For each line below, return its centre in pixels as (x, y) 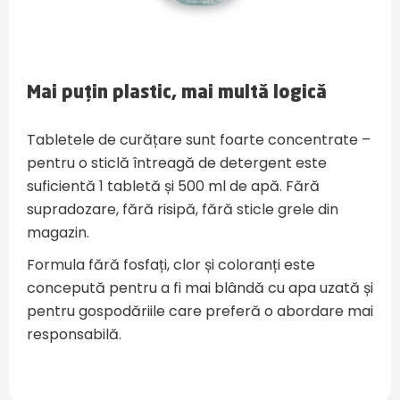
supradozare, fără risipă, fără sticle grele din (183, 210)
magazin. (58, 233)
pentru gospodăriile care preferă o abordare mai (200, 312)
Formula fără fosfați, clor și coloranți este (171, 265)
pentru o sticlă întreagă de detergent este (177, 163)
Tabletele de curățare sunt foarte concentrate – (199, 140)
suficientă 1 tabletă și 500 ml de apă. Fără (173, 187)
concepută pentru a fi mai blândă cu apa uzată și (200, 288)
